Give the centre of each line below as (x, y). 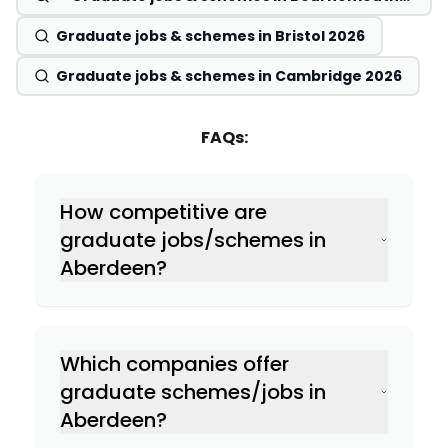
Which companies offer (174, 364)
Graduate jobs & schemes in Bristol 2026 (210, 36)
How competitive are (163, 212)
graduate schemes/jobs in (193, 392)
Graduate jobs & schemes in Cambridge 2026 (229, 76)
